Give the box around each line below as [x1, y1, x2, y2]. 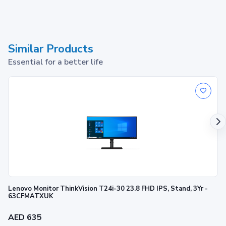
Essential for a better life [8, 56, 103, 68]
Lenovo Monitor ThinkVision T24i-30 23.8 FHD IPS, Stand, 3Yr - [8, 184, 126, 193]
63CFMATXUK [8, 191, 53, 201]
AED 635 [8, 211, 42, 223]
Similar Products [8, 41, 93, 56]
